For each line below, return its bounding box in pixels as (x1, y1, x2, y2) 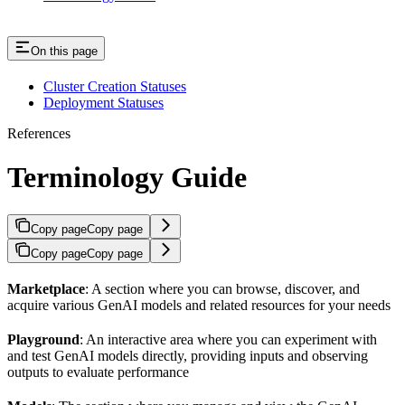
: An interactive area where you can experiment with (80, 331, 377, 347)
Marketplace (7, 280, 85, 297)
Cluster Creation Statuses (43, 79, 186, 94)
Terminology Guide (7, 161, 247, 194)
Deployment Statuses (43, 95, 164, 110)
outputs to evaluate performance (7, 363, 189, 380)
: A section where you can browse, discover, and (85, 280, 360, 297)
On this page (31, 44, 98, 59)
